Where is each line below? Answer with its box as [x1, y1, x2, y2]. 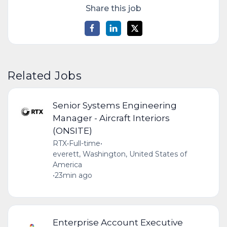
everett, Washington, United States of [52, 149, 187, 159]
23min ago [54, 171, 92, 180]
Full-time [68, 139, 100, 148]
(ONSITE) [52, 125, 92, 136]
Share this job [86, 3, 141, 13]
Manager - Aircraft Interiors [52, 112, 170, 124]
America [52, 160, 82, 170]
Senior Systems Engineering [52, 100, 177, 111]
